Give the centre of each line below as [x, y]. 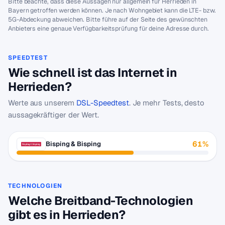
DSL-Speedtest [102, 103]
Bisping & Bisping [73, 144]
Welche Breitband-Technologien [101, 201]
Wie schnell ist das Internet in [93, 73]
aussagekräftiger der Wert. [54, 115]
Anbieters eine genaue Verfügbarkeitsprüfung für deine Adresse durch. [108, 28]
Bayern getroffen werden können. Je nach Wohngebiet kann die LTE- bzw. [112, 10]
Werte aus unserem [42, 103]
